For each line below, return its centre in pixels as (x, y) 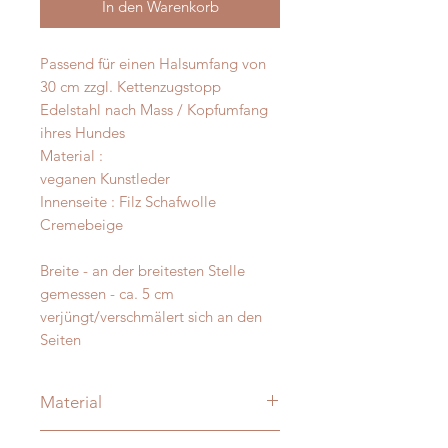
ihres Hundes (82, 133)
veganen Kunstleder (105, 179)
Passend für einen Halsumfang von (153, 64)
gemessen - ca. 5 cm (107, 294)
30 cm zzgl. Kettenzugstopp (130, 87)
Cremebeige (81, 225)
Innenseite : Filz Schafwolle (128, 202)
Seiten (60, 340)
